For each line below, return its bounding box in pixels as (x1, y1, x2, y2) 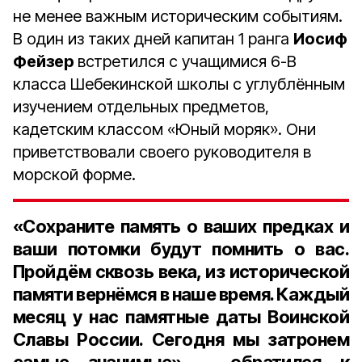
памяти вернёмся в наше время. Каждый (13, 284, 349, 305)
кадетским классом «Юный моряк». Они (13, 120, 316, 139)
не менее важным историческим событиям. (13, 6, 343, 26)
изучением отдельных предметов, (13, 97, 269, 116)
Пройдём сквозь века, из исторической (13, 261, 349, 282)
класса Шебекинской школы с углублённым (13, 74, 345, 94)
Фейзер (13, 52, 78, 71)
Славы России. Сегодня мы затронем (13, 329, 349, 350)
